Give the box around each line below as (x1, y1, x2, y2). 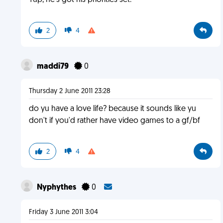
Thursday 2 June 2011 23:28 (28, 88, 111, 95)
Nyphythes (36, 184, 78, 192)
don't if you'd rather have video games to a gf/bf (28, 117, 200, 125)
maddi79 (36, 63, 70, 71)
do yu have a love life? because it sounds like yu (28, 105, 196, 113)
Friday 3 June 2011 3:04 (28, 209, 98, 216)
